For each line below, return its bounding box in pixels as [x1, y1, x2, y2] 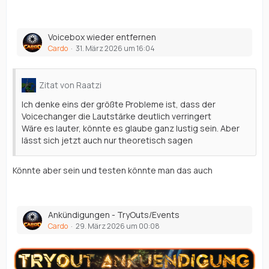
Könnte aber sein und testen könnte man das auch [13, 165, 213, 177]
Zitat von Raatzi [39, 79, 101, 91]
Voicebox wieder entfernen [48, 31, 156, 43]
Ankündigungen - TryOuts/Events [48, 209, 180, 221]
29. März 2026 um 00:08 [76, 221, 160, 232]
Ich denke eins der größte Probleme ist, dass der [22, 98, 216, 110]
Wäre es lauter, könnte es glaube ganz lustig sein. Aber [22, 122, 240, 134]
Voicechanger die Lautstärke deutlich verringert [22, 110, 211, 122]
